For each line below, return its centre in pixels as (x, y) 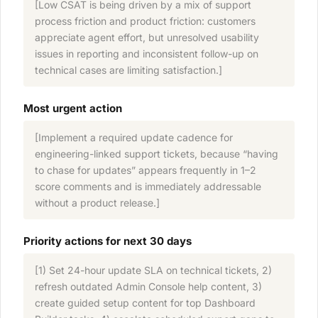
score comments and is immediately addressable (148, 187)
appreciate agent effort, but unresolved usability (147, 38)
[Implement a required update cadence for (134, 138)
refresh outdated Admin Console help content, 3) (148, 287)
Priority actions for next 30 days (108, 241)
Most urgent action (73, 109)
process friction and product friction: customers (145, 21)
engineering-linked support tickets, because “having (157, 154)
